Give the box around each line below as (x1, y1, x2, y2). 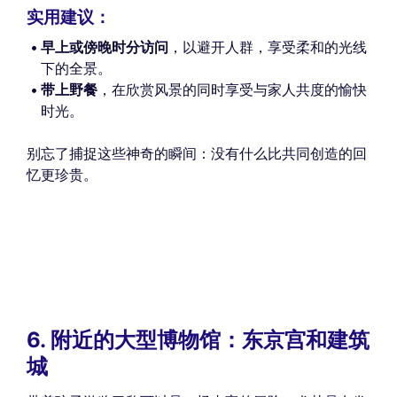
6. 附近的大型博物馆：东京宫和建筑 (27, 327, 370, 354)
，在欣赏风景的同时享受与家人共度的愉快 (97, 81, 367, 99)
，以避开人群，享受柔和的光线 (168, 38, 367, 57)
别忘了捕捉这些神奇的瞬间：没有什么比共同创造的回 (27, 144, 367, 163)
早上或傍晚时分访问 (41, 38, 168, 57)
